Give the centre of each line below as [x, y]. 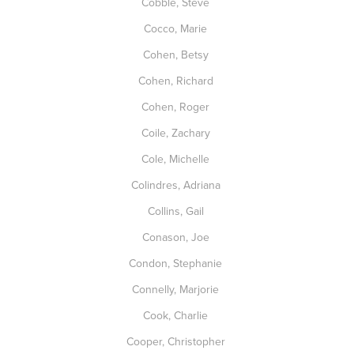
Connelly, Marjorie [177, 289]
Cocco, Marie [177, 28]
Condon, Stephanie [177, 263]
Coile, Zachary [177, 133]
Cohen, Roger [177, 107]
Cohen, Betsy [177, 55]
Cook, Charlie [177, 315]
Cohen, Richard [177, 81]
